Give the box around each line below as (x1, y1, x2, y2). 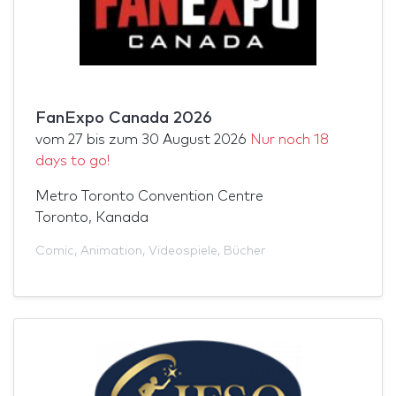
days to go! (35, 153, 110, 168)
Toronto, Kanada (35, 209, 148, 225)
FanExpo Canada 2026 (35, 110, 212, 126)
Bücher (224, 244, 266, 257)
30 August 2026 (141, 132, 247, 147)
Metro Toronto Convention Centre (35, 188, 263, 203)
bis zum (83, 132, 141, 147)
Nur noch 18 (250, 132, 329, 147)
